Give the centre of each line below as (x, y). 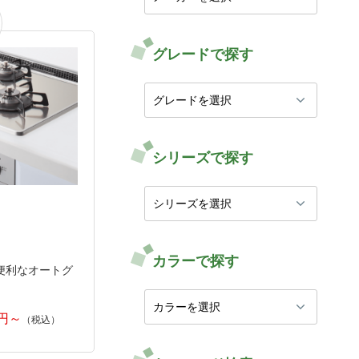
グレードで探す (203, 54)
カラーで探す (196, 261)
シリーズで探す (203, 158)
